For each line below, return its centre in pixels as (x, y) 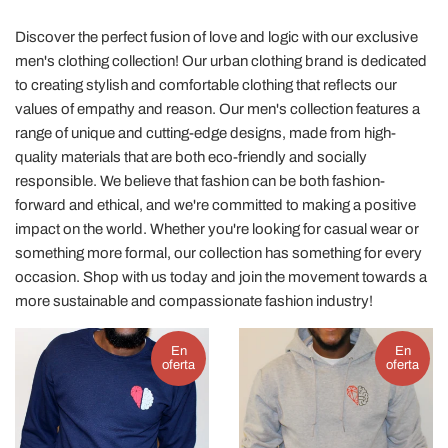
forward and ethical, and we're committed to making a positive (215, 204)
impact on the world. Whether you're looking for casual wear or (217, 228)
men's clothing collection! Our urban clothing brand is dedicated (221, 60)
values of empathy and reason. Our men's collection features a (217, 108)
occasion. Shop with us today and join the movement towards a (221, 276)
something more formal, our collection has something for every (218, 252)
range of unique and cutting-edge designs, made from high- (205, 132)
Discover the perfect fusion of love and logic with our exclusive (216, 36)
